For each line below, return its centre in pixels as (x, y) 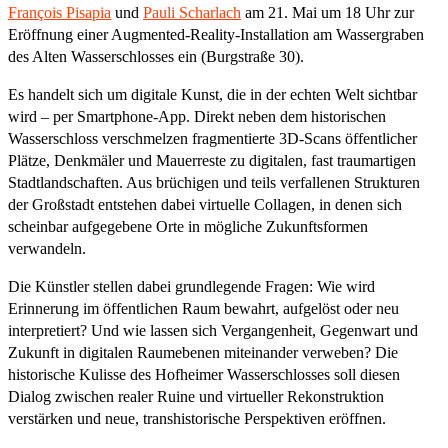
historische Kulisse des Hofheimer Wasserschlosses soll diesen (204, 374)
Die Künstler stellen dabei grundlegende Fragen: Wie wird (191, 286)
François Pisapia (59, 12)
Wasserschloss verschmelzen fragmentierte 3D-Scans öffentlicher (212, 138)
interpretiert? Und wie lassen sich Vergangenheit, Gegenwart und (213, 330)
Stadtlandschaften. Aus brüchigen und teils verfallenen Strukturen (214, 182)
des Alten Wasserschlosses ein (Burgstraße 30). (156, 56)
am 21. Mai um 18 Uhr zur (327, 12)
